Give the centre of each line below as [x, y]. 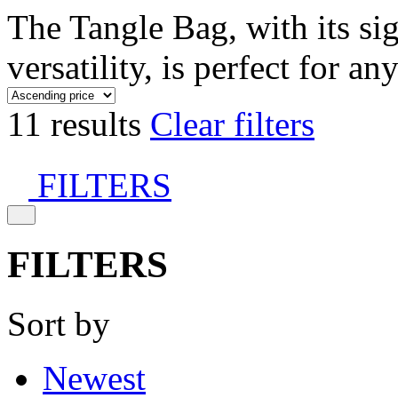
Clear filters [232, 124]
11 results [79, 124]
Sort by [59, 323]
